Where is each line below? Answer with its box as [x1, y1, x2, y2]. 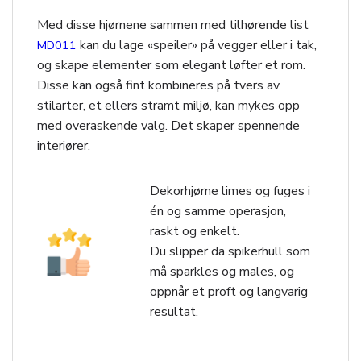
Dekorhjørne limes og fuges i [150, 182, 310, 201]
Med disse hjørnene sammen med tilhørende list [37, 16, 309, 35]
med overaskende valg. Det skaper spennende [37, 117, 300, 135]
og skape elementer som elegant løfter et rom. [37, 56, 305, 75]
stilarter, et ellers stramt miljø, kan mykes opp [37, 97, 300, 115]
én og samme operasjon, [150, 202, 286, 221]
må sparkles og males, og [150, 263, 294, 281]
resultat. [150, 303, 198, 322]
